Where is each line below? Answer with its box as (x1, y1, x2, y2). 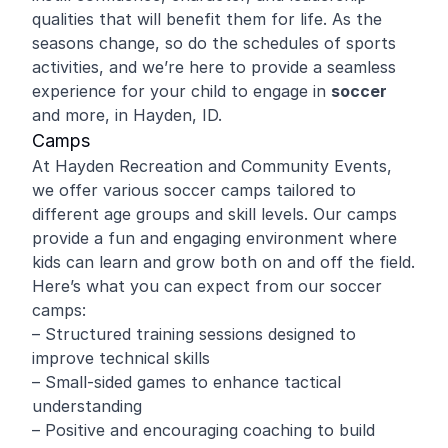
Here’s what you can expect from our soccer (32, 276, 382, 296)
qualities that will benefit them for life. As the (32, 9, 382, 29)
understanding (32, 396, 142, 416)
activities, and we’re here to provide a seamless (32, 57, 396, 77)
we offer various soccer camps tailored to (32, 180, 356, 200)
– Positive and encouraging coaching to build (32, 420, 375, 440)
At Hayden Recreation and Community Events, (32, 156, 392, 176)
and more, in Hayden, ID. (32, 105, 222, 125)
